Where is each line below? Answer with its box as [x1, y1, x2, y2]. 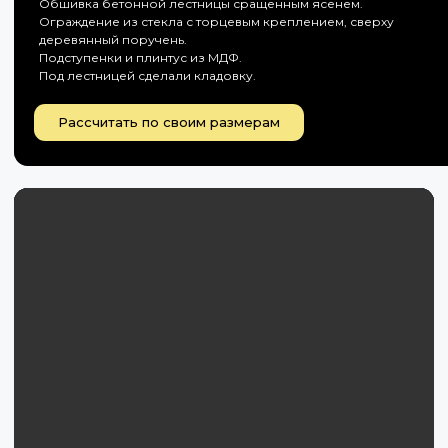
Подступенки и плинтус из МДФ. [39, 49, 242, 65]
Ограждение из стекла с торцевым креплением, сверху [39, 13, 394, 29]
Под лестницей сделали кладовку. [39, 67, 256, 83]
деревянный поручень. [39, 31, 187, 47]
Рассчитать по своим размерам [58, 113, 280, 130]
